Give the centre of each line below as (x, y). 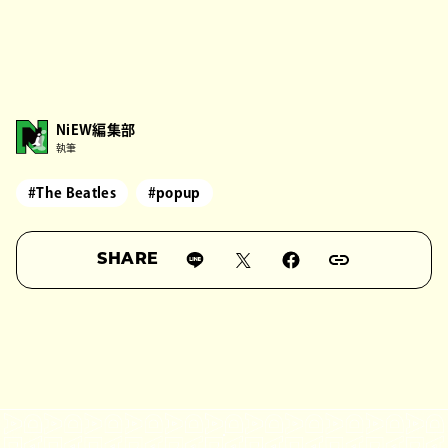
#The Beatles (72, 192)
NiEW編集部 (96, 129)
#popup (174, 192)
